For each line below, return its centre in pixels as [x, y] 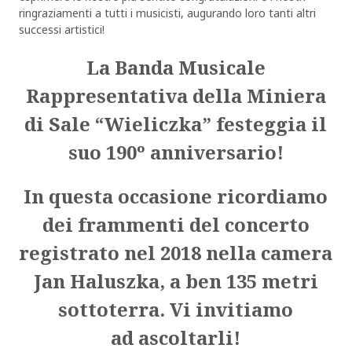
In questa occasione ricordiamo [176, 196]
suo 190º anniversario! [176, 152]
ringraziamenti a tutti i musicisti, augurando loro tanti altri [167, 13]
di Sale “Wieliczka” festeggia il [176, 124]
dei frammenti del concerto [176, 224]
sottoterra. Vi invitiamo [176, 309]
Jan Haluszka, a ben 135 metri [176, 281]
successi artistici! [63, 30]
